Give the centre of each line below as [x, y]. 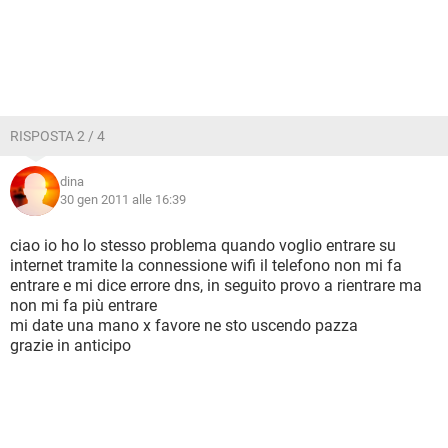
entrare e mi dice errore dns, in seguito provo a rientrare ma [216, 285]
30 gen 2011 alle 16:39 [123, 199]
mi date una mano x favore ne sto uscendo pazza [184, 325]
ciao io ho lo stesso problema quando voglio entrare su [203, 245]
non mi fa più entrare [83, 305]
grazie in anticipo [70, 345]
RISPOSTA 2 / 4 [57, 136]
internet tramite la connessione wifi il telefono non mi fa [206, 265]
